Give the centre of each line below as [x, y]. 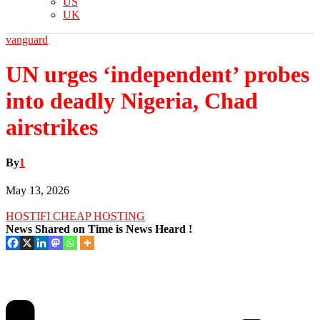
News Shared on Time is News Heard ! [99, 229]
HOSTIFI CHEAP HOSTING [75, 216]
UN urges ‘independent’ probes [157, 75]
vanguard [27, 40]
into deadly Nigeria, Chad [132, 101]
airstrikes [52, 127]
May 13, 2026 [37, 191]
